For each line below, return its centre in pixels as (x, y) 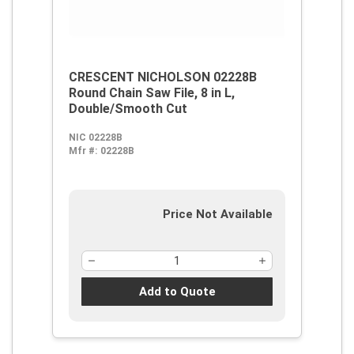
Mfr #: (83, 151)
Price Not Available (218, 214)
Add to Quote (177, 291)
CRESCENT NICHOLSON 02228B (163, 77)
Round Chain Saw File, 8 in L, (152, 93)
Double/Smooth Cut (128, 109)
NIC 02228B (96, 137)
